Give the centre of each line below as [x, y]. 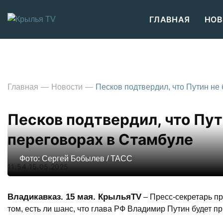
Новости [67, 87]
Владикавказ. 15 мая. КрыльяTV [74, 197]
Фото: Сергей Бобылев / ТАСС [76, 159]
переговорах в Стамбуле [100, 139]
